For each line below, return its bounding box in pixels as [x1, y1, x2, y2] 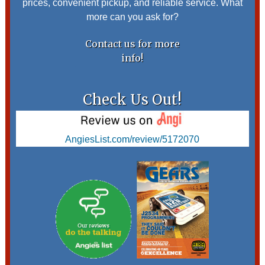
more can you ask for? [86, 12, 179, 22]
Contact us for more [85, 38, 180, 50]
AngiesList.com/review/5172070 [65, 134, 200, 144]
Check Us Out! [83, 91, 182, 109]
